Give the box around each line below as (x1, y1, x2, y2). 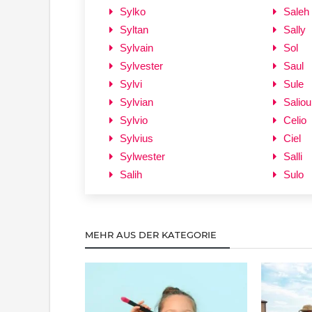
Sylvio (120, 114, 148, 126)
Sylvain (120, 41, 153, 54)
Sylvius (120, 132, 153, 144)
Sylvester (120, 59, 163, 72)
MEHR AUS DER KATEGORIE (85, 228, 219, 240)
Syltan (120, 23, 148, 36)
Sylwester (120, 150, 165, 162)
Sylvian (120, 95, 153, 108)
